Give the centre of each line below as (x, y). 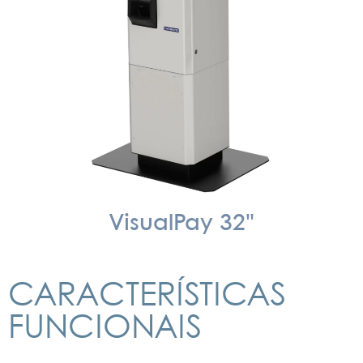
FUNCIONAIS (105, 329)
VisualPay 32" (181, 224)
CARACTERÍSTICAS (147, 297)
